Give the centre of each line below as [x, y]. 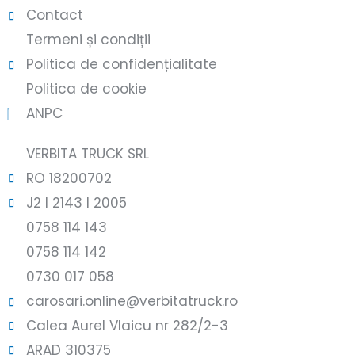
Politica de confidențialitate [121, 65]
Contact [54, 15]
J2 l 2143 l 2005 [76, 203]
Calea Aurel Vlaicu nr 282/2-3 [127, 326]
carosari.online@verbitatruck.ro [132, 302]
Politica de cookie [86, 89]
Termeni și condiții [88, 40]
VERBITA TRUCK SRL [87, 154]
